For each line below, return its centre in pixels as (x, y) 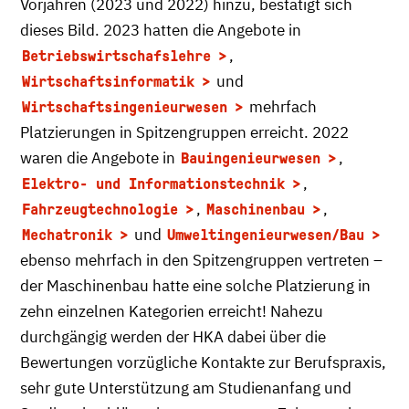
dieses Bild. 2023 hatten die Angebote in (161, 30)
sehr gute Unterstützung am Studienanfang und (186, 388)
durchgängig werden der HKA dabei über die (173, 336)
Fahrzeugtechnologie (100, 209)
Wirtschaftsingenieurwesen (125, 107)
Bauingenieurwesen (251, 158)
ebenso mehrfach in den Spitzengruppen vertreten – (201, 260)
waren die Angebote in (100, 157)
